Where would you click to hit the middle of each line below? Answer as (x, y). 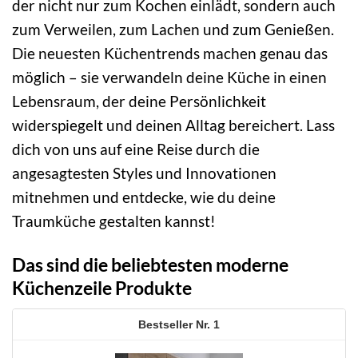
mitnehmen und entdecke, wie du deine (144, 197)
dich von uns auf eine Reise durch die (136, 149)
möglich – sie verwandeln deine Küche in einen (169, 77)
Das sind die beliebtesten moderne (150, 264)
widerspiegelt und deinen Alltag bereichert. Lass (173, 125)
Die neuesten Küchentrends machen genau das (170, 53)
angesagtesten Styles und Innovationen (144, 173)
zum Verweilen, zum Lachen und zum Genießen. (173, 29)
